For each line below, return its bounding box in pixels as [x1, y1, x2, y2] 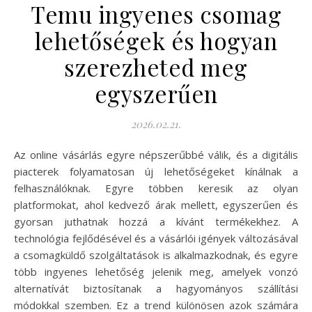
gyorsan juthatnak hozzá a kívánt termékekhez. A [14, 214, 298, 228]
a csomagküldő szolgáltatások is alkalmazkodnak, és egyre [14, 247, 298, 262]
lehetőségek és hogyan [34, 24, 278, 56]
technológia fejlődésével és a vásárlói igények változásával [14, 231, 298, 245]
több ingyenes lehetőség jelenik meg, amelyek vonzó [14, 264, 298, 279]
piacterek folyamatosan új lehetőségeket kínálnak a [14, 164, 298, 178]
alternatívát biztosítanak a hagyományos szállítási [14, 281, 298, 295]
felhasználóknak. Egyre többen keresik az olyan [14, 180, 298, 195]
